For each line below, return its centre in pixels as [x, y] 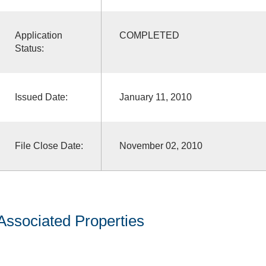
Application [38, 35]
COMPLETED [149, 35]
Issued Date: [41, 97]
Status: [29, 48]
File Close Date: [49, 145]
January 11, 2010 [155, 97]
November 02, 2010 [161, 145]
